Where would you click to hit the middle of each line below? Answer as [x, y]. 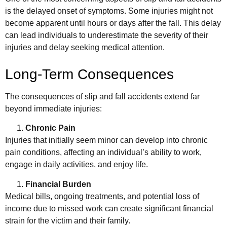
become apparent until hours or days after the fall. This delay [113, 23]
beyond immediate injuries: [53, 109]
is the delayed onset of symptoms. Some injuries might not [109, 11]
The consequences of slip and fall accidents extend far [102, 97]
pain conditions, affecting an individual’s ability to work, [103, 153]
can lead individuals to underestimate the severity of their [107, 35]
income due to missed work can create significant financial [109, 208]
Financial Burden [58, 184]
